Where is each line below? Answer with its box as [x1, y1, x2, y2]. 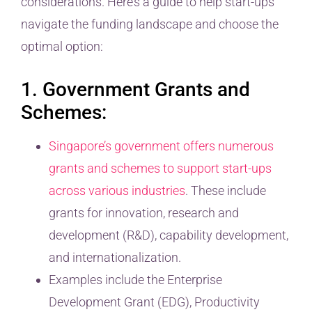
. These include [185, 182, 266, 198]
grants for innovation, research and [49, 205, 239, 220]
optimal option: [21, 39, 103, 54]
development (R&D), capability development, [49, 227, 288, 242]
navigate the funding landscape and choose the [21, 17, 279, 32]
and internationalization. [49, 249, 181, 265]
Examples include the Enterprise [49, 272, 222, 287]
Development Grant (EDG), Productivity [49, 294, 260, 309]
